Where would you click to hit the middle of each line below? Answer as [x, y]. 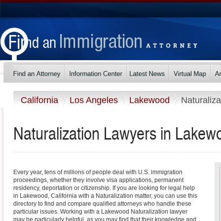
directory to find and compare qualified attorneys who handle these [102, 204]
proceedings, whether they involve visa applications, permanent [98, 180]
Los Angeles [95, 100]
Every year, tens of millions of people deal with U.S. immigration [98, 172]
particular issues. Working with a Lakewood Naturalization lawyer [100, 212]
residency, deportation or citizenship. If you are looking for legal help [104, 188]
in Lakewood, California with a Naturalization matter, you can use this [105, 196]
